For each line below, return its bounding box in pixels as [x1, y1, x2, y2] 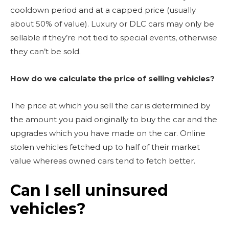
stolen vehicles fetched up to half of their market [10, 142, 200, 152]
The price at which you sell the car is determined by [10, 100, 210, 110]
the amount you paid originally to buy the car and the [10, 114, 217, 124]
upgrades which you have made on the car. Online [10, 128, 205, 138]
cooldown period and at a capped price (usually [10, 5, 196, 15]
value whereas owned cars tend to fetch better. [10, 155, 195, 166]
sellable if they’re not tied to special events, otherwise [10, 32, 217, 42]
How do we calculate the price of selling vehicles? [10, 73, 215, 83]
